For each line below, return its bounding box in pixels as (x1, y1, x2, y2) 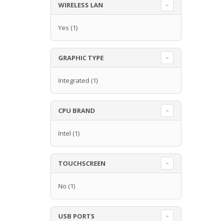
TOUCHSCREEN (58, 158, 106, 168)
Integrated (58, 75, 89, 85)
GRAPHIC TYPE (58, 53, 104, 62)
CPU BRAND (58, 106, 95, 115)
